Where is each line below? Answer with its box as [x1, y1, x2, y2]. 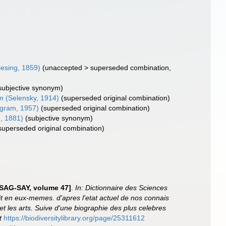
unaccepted [45, 64, 83, 72]
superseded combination [90, 64, 169, 72]
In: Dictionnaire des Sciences [75, 184, 168, 192]
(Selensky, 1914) [4, 94, 60, 102]
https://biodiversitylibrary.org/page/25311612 [4, 214, 145, 222]
